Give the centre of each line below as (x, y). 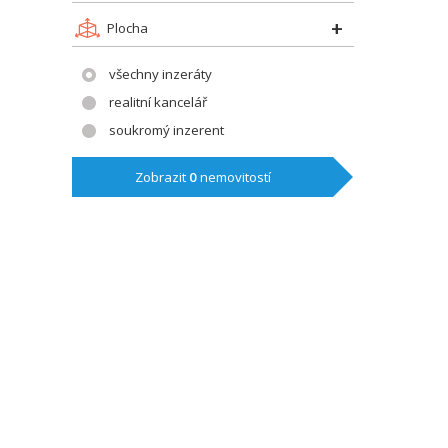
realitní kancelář (158, 102)
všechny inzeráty (160, 74)
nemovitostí (233, 177)
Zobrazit (161, 177)
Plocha (127, 28)
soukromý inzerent (166, 130)
